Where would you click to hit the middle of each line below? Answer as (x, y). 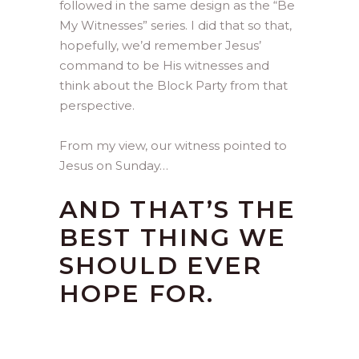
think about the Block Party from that (173, 85)
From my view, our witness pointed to (173, 145)
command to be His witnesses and (164, 65)
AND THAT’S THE (178, 210)
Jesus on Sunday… (114, 165)
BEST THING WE (173, 238)
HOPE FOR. (137, 294)
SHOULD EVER (161, 266)
